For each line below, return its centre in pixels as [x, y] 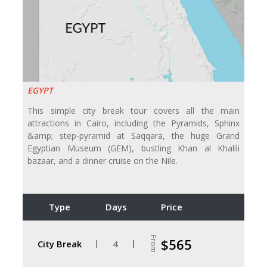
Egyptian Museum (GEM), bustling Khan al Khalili [133, 148]
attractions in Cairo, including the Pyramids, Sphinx [133, 123]
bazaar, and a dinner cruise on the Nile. [103, 161]
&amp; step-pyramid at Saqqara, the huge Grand [133, 136]
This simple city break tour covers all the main [133, 111]
